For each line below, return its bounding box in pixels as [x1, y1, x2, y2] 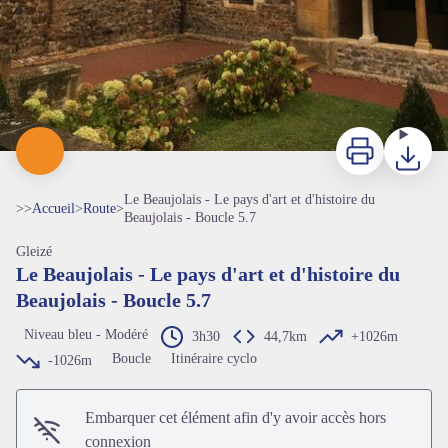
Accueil [32, 201, 75, 217]
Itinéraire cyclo [171, 351, 257, 367]
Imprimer [335, 129, 393, 147]
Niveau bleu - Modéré [24, 327, 148, 343]
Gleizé [16, 244, 52, 260]
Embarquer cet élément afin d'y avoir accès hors [85, 409, 387, 427]
